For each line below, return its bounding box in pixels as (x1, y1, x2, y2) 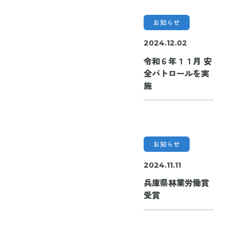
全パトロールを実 (143, 66, 209, 79)
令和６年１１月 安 (143, 54, 212, 67)
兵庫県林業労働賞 (143, 176, 209, 189)
